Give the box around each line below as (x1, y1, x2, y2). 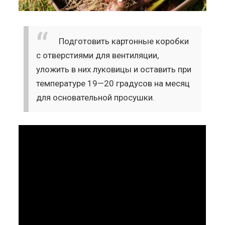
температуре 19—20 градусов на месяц (36, 78, 190, 88)
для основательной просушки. (36, 92, 155, 102)
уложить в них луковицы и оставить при (36, 64, 192, 74)
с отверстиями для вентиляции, (36, 50, 159, 60)
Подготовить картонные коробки (59, 36, 189, 46)
